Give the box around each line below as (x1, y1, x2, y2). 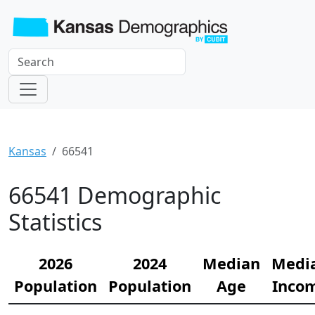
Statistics (8, 206, 102, 237)
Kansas (8, 143, 46, 159)
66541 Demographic (8, 179, 221, 210)
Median (202, 252, 260, 274)
